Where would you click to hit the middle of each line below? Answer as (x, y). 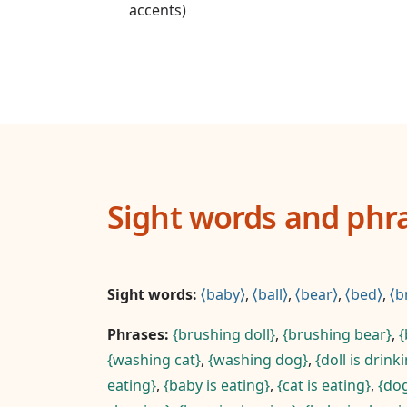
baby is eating (217, 385)
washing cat (154, 360)
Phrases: (138, 334)
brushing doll (224, 334)
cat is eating (324, 385)
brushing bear (337, 334)
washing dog (258, 360)
